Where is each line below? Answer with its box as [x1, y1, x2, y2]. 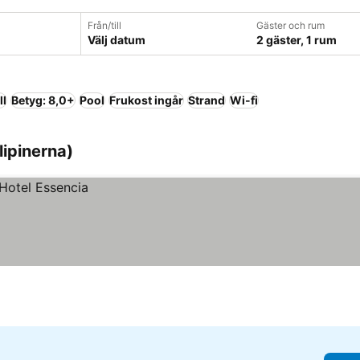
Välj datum [88, 33, 145, 47]
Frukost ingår [109, 93, 183, 107]
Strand [188, 93, 225, 107]
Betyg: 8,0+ [11, 93, 75, 107]
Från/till [88, 19, 121, 31]
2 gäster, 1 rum [256, 33, 337, 47]
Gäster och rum [256, 19, 325, 31]
